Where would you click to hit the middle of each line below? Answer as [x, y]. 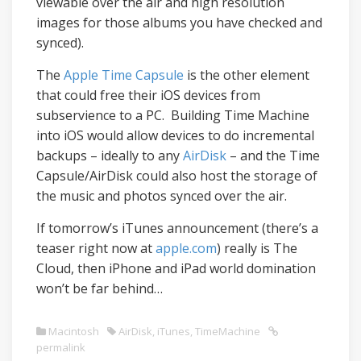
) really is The [257, 248]
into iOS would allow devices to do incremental [175, 135]
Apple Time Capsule [125, 75]
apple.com [186, 248]
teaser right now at [96, 248]
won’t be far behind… [100, 288]
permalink [61, 347]
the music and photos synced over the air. [162, 196]
